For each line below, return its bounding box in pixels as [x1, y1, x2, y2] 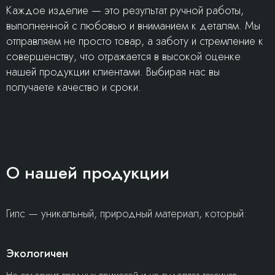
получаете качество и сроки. [6, 79, 141, 95]
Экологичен [6, 246, 68, 261]
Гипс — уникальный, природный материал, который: [6, 206, 247, 222]
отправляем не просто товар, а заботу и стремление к [6, 33, 263, 49]
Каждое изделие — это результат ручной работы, [6, 2, 244, 18]
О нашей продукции [6, 160, 169, 185]
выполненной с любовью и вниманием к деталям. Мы [6, 18, 260, 34]
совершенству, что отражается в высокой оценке [6, 48, 241, 64]
